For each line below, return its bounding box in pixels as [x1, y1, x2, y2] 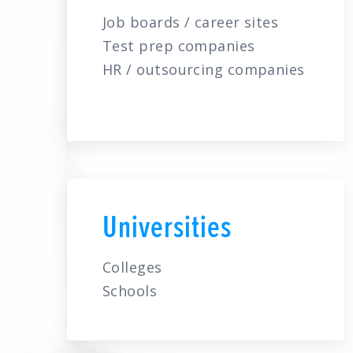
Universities [102, 204, 232, 248]
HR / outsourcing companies [102, 60, 305, 79]
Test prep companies [102, 36, 255, 55]
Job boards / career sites [102, 13, 279, 32]
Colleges [102, 258, 162, 277]
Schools [102, 281, 158, 300]
